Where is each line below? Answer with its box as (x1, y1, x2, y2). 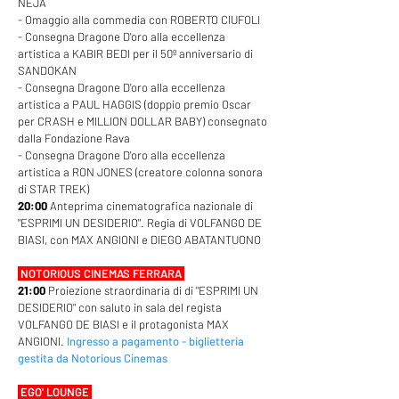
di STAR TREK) (18, 182, 89, 196)
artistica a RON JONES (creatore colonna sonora (18, 165, 263, 179)
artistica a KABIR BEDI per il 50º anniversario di (18, 46, 253, 61)
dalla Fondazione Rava (18, 131, 130, 145)
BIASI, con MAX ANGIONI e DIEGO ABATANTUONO (18, 232, 261, 247)
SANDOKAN (18, 63, 79, 77)
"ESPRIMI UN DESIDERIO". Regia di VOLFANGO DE (18, 216, 262, 230)
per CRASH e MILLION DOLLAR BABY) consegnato (18, 114, 267, 128)
